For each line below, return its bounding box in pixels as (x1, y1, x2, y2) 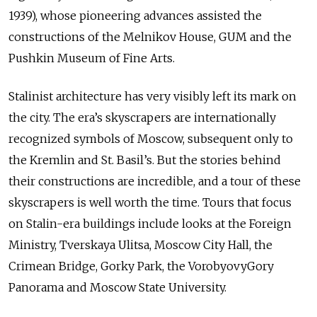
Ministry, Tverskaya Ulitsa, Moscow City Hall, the (8, 238, 272, 253)
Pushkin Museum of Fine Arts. (8, 51, 175, 66)
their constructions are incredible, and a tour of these (8, 174, 301, 189)
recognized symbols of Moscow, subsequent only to (8, 132, 293, 146)
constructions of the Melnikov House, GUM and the (8, 30, 292, 45)
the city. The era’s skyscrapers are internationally (8, 110, 276, 125)
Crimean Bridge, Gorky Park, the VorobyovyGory (8, 259, 274, 274)
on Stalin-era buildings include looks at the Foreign (8, 217, 292, 231)
